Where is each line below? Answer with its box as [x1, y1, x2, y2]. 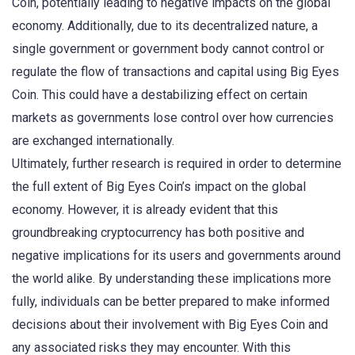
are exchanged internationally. [12, 132, 174, 148]
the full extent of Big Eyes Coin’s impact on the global [12, 178, 306, 194]
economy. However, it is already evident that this [12, 201, 278, 217]
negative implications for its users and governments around [12, 247, 341, 263]
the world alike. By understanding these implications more [12, 270, 331, 286]
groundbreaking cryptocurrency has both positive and [12, 224, 304, 240]
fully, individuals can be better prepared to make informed [12, 293, 330, 309]
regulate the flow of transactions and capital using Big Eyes [12, 63, 339, 79]
